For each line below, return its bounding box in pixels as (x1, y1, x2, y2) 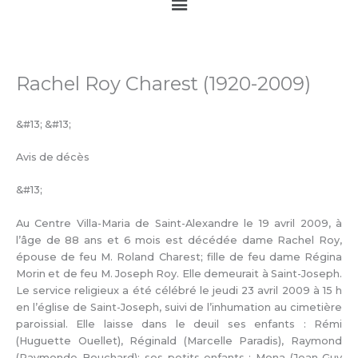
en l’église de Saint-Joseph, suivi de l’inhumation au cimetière (16, 300, 342, 313)
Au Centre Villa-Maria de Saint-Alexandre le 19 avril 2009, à (16, 217, 342, 229)
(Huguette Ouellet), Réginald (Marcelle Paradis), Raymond (16, 334, 342, 347)
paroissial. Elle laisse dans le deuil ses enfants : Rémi (16, 317, 342, 330)
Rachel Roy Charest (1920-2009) (16, 72, 311, 96)
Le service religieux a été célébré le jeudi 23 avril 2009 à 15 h (16, 284, 342, 296)
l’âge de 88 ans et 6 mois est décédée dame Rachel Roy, (16, 233, 342, 246)
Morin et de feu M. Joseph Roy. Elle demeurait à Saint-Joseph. (16, 267, 342, 280)
